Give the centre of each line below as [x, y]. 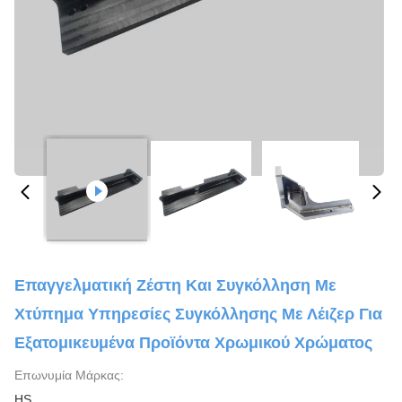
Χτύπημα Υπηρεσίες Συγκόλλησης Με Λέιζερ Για [198, 314]
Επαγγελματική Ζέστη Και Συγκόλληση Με [175, 285]
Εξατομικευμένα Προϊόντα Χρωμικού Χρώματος [193, 343]
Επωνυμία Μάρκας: [69, 375]
